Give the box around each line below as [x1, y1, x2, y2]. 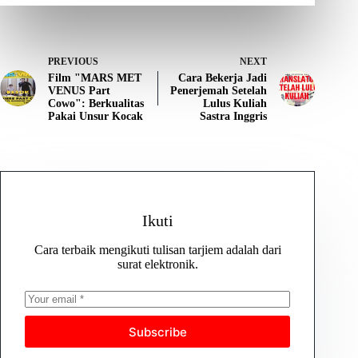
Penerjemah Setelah [170, 85, 268, 97]
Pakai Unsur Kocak [48, 110, 143, 123]
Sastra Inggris [200, 110, 268, 123]
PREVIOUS [48, 56, 98, 68]
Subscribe [128, 324, 187, 340]
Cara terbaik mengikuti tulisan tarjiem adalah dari [34, 243, 281, 257]
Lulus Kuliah [203, 97, 268, 110]
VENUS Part [48, 85, 110, 97]
